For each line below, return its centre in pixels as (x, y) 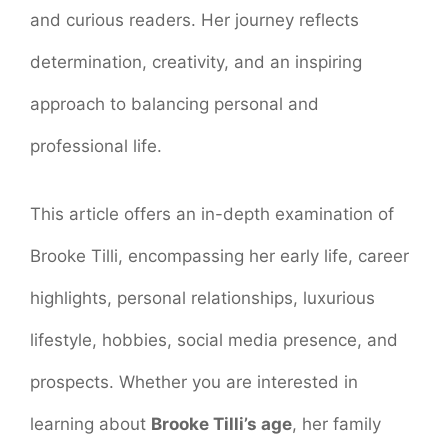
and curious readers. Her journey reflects (194, 20)
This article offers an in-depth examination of (212, 213)
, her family (336, 423)
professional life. (96, 146)
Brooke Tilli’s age (221, 423)
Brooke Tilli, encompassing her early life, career (219, 255)
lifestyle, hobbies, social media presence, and (214, 339)
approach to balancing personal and (174, 104)
